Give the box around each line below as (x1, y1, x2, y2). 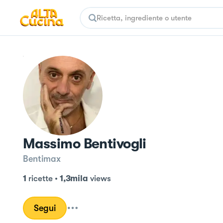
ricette (28, 174, 53, 183)
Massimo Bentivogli (23, 136, 146, 152)
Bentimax (23, 154, 61, 164)
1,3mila (59, 174, 88, 183)
